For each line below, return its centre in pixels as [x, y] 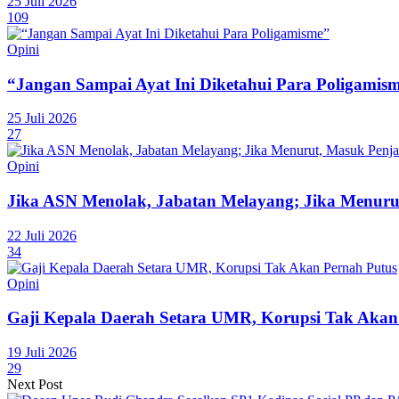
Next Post [35, 385]
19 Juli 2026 [42, 353]
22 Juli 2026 [42, 235]
